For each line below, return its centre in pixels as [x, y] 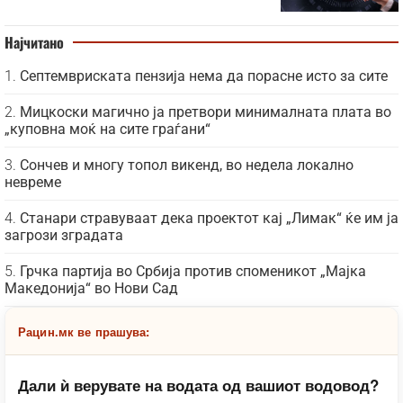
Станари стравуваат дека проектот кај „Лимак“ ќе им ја [209, 218]
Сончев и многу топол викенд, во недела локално [187, 165]
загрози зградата [64, 235]
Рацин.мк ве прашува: [84, 331]
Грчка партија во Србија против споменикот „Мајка [193, 271]
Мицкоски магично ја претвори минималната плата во [206, 112]
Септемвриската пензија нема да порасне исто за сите [204, 76]
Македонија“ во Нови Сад [91, 288]
